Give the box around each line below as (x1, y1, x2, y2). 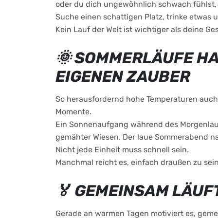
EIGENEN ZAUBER (55, 67, 190, 86)
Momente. (55, 107, 91, 116)
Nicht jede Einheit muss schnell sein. (55, 145, 189, 154)
